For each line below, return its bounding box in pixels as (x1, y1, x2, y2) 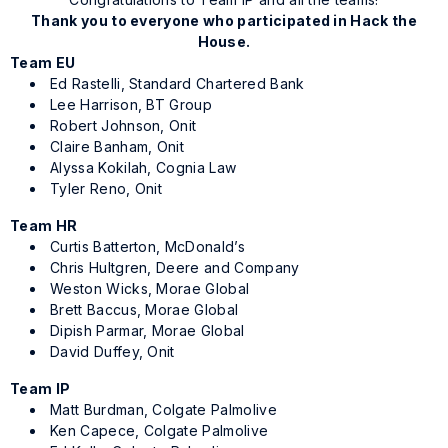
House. (197, 33, 251, 51)
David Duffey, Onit (50, 343, 175, 361)
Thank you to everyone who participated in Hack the (30, 12, 417, 30)
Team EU (10, 54, 76, 72)
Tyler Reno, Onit (50, 180, 163, 198)
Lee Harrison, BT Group (50, 96, 213, 114)
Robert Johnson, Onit (50, 117, 197, 135)
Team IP (10, 380, 71, 398)
